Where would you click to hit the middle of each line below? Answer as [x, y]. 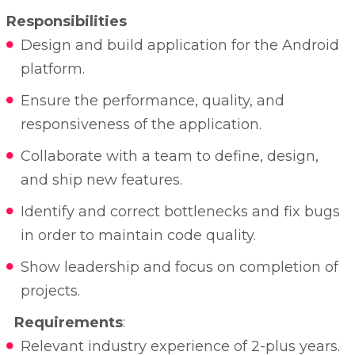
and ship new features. [101, 180]
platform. [52, 69]
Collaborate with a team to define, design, [169, 156]
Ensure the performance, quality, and [152, 101]
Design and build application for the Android [179, 45]
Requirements [68, 323]
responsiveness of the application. [141, 124]
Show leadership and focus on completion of [179, 267]
